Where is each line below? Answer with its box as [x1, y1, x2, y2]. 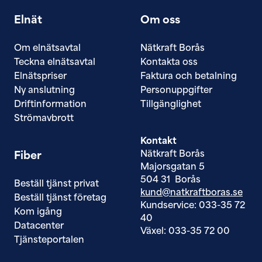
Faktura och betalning [140, 73, 237, 82]
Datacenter [14, 222, 64, 232]
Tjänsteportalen [14, 236, 84, 246]
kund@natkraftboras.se [140, 189, 243, 198]
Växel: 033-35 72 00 [140, 227, 230, 237]
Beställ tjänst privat [14, 180, 99, 189]
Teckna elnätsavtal [14, 58, 95, 68]
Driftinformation [14, 101, 87, 110]
